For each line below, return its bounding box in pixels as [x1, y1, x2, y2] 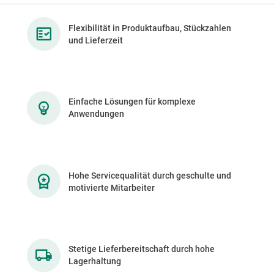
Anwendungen [68, 109, 124, 119]
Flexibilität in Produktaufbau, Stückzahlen [68, 23, 231, 33]
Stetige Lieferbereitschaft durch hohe [68, 244, 215, 254]
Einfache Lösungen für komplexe [68, 97, 196, 107]
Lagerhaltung [68, 256, 121, 267]
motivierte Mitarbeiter [68, 182, 155, 193]
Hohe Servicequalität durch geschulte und [68, 170, 231, 180]
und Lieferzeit [68, 35, 123, 45]
